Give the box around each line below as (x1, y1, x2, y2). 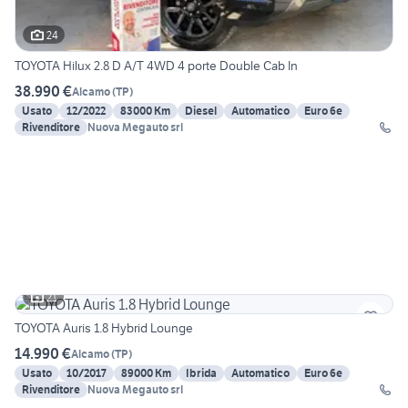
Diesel (185, 104, 217, 118)
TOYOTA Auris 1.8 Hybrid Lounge (15, 320, 193, 337)
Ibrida (186, 366, 217, 381)
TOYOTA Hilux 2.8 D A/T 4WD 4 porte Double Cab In (15, 57, 298, 75)
